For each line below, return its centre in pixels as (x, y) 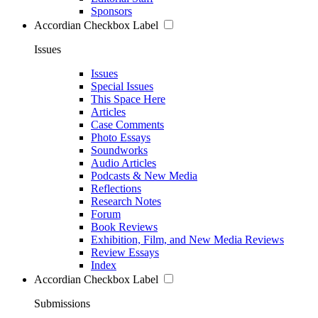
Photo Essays (121, 137)
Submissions (62, 303)
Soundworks (119, 150)
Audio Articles (124, 163)
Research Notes (126, 201)
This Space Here (128, 99)
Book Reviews (124, 226)
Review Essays (125, 252)
